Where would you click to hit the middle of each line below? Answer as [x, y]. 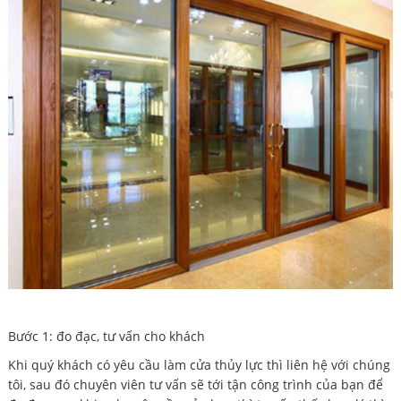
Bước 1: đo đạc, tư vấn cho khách [106, 336]
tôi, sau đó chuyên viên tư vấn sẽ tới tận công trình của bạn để [195, 384]
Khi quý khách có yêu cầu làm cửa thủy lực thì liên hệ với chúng [199, 364]
